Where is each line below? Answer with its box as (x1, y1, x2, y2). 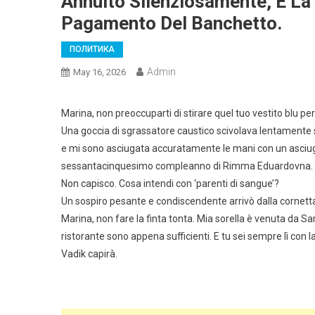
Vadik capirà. (61, 248, 117, 259)
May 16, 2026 (73, 67, 126, 77)
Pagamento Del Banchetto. (61, 13, 282, 34)
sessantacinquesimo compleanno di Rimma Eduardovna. (61, 160, 313, 172)
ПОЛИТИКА (70, 44, 115, 54)
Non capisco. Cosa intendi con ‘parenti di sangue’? (61, 178, 279, 189)
